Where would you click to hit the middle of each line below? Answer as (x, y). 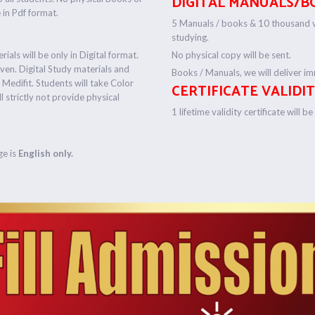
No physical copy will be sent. (231, 54)
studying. (190, 37)
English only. (48, 153)
